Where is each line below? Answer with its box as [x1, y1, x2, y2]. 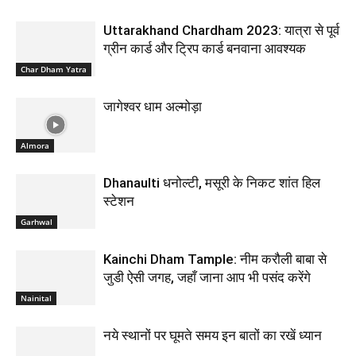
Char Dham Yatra [21, 63, 87, 75]
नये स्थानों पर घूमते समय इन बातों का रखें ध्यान [103, 327, 322, 343]
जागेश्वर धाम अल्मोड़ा [103, 98, 202, 114]
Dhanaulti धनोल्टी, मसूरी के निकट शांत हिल [103, 174, 320, 191]
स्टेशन [103, 192, 134, 209]
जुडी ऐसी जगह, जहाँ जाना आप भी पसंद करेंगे [103, 269, 311, 285]
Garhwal [21, 215, 52, 227]
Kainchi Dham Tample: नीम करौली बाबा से [103, 250, 327, 267]
